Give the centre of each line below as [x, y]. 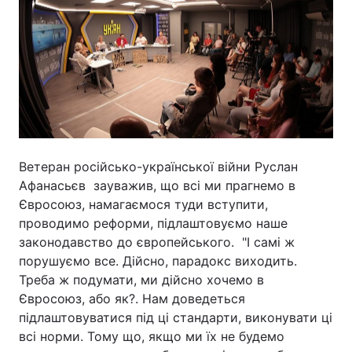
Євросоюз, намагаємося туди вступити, [143, 204]
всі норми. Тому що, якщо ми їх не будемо [152, 336]
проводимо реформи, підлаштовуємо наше [153, 223]
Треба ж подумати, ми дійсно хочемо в [141, 279]
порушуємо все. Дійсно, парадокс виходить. [158, 260]
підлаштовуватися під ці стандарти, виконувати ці [176, 317]
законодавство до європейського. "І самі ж [157, 242]
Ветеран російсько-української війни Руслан [158, 166]
